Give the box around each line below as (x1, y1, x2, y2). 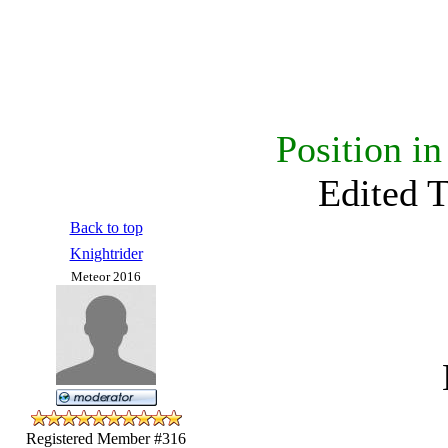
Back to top (69, 218, 143, 236)
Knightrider (69, 244, 143, 262)
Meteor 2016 (71, 268, 141, 284)
